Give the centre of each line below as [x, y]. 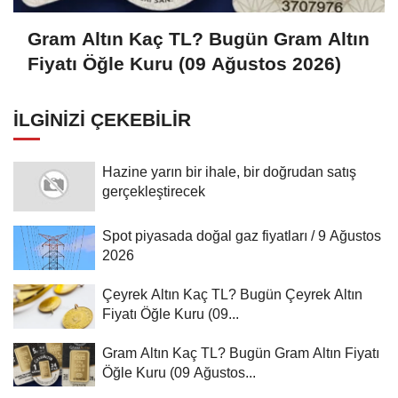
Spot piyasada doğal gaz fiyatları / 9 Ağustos [242, 235]
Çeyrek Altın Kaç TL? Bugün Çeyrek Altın [232, 294]
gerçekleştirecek [154, 191]
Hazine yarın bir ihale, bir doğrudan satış [229, 171]
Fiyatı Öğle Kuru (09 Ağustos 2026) [184, 64]
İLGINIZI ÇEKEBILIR [102, 119]
